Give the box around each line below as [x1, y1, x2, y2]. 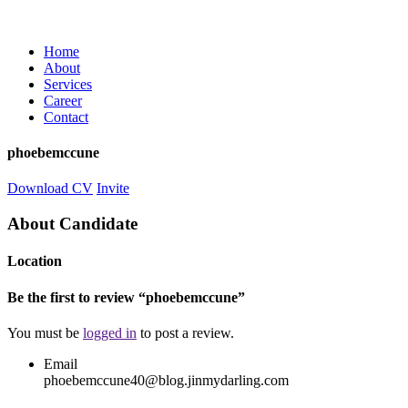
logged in [83, 324, 137, 341]
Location [7, 253, 62, 270]
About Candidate [7, 214, 138, 234]
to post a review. [137, 324, 234, 341]
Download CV [7, 180, 93, 197]
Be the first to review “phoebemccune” [7, 289, 245, 305]
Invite [97, 180, 129, 197]
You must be [7, 324, 83, 341]
